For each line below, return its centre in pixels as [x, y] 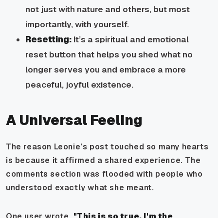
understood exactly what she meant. [80, 187]
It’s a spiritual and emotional [130, 39]
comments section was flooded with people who [104, 174]
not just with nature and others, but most [108, 9]
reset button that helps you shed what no [109, 54]
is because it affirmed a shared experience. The [103, 160]
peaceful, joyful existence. [79, 84]
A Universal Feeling [74, 120]
